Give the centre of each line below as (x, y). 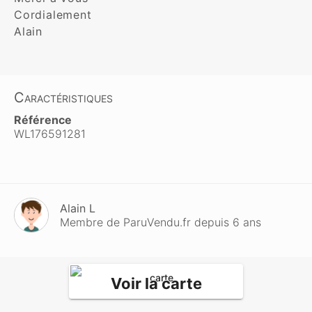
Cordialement (53, 15)
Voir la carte (156, 283)
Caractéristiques (63, 97)
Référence (43, 120)
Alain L (78, 208)
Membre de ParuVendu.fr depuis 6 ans (161, 222)
